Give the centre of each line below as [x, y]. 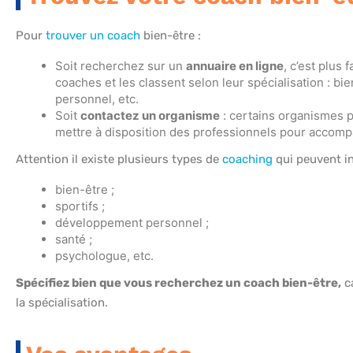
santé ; [74, 240]
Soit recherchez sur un [121, 66]
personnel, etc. [97, 99]
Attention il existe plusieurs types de [119, 160]
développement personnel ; [132, 223]
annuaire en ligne [235, 66]
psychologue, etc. [104, 256]
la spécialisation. [62, 303]
